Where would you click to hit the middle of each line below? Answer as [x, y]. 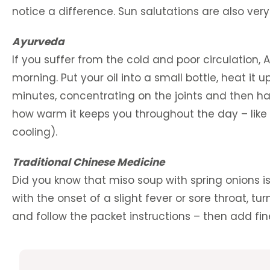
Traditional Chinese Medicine [88, 162]
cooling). [35, 132]
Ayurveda [38, 42]
